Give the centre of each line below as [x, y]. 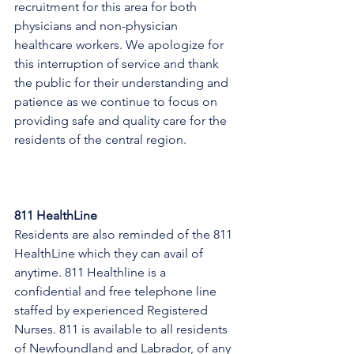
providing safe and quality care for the [122, 121]
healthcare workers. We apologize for [121, 45]
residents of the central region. [100, 139]
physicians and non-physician [98, 26]
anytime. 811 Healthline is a [92, 272]
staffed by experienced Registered [113, 310]
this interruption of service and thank [118, 64]
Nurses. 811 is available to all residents [122, 329]
